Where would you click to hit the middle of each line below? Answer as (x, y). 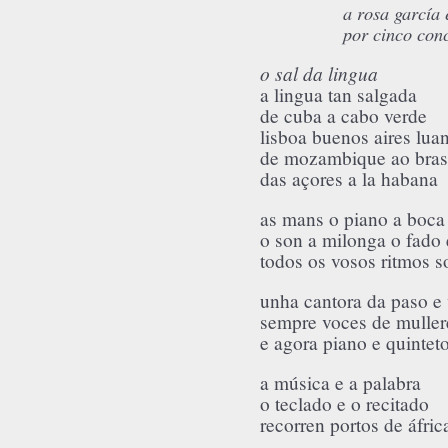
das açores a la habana (349, 179)
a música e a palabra (340, 383)
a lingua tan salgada (338, 95)
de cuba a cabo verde (343, 116)
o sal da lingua (319, 73)
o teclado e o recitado (344, 404)
